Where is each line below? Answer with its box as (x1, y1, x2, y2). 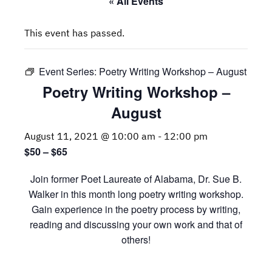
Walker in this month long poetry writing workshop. (29, 187, 243, 201)
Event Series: (39, 64, 99, 78)
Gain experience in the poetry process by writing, (32, 202, 240, 216)
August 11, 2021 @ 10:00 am (24, 130, 155, 142)
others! (121, 233, 151, 246)
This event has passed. (24, 27, 124, 39)
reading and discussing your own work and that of (30, 217, 242, 231)
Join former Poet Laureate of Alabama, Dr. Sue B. (30, 172, 242, 186)
